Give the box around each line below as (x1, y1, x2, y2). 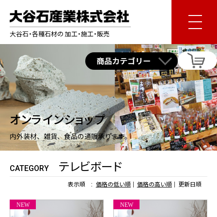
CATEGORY (10, 164, 49, 173)
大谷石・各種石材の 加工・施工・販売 (10, 30, 109, 38)
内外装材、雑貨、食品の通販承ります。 (10, 133, 131, 140)
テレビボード (59, 160, 122, 174)
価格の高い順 (137, 181, 172, 188)
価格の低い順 (95, 181, 131, 188)
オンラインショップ (10, 113, 106, 127)
